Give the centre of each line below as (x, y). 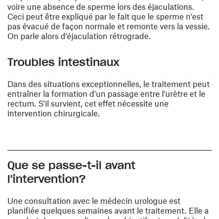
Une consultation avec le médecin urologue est (94, 201)
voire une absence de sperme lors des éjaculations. (101, 7)
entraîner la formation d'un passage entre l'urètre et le (106, 94)
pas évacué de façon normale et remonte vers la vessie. (109, 26)
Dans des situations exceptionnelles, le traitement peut (109, 84)
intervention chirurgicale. (54, 113)
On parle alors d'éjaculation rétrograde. (79, 36)
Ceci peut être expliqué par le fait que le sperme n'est (105, 16)
